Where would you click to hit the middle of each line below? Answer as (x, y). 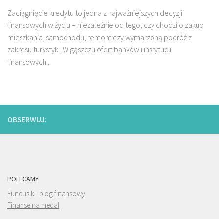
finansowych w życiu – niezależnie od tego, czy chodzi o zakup (106, 25)
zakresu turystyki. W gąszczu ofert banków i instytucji (89, 49)
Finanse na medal (33, 205)
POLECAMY (23, 179)
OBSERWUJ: (27, 119)
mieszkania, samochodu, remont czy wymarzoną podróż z (99, 37)
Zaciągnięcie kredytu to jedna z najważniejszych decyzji (95, 12)
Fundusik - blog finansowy (46, 193)
